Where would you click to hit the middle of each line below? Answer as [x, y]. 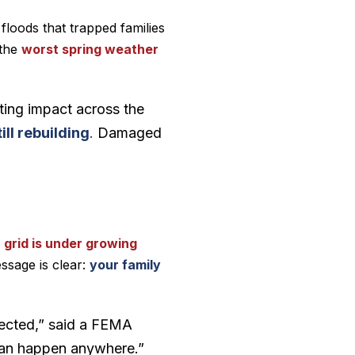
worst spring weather [90, 50]
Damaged [130, 133]
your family [126, 264]
